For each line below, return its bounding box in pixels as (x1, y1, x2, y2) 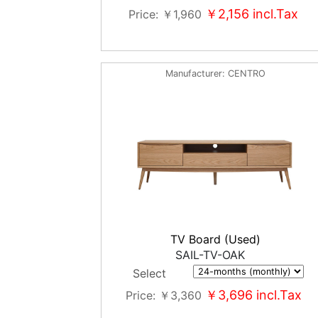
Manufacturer (165, 68, 223, 79)
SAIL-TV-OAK (175, 248, 245, 262)
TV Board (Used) (170, 232, 261, 246)
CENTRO (228, 68, 266, 79)
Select (132, 266, 166, 280)
